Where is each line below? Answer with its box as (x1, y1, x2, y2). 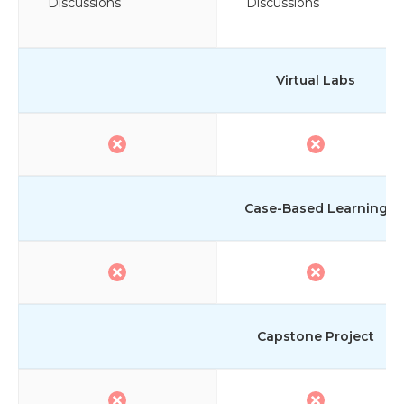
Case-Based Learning (243, 199, 388, 216)
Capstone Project (257, 327, 374, 344)
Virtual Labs (276, 71, 355, 88)
